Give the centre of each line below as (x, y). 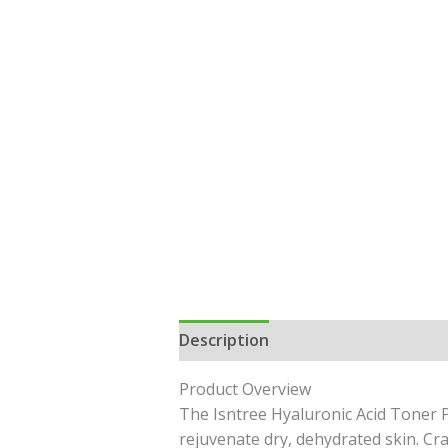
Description (223, 340)
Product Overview (244, 389)
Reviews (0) (333, 340)
